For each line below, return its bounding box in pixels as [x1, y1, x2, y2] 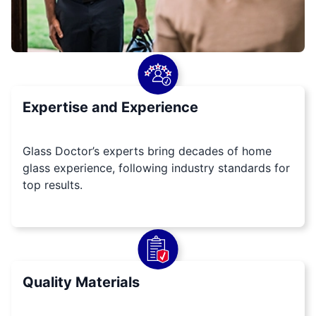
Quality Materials [23, 274, 140, 291]
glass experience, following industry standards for [23, 161, 290, 176]
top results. [23, 178, 83, 193]
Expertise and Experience [23, 99, 198, 116]
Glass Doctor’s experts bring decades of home [23, 144, 272, 159]
